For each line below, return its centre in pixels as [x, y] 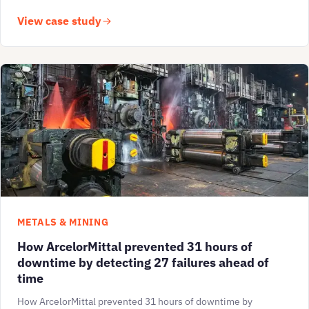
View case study [59, 21]
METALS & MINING [63, 222]
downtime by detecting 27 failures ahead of [143, 262]
